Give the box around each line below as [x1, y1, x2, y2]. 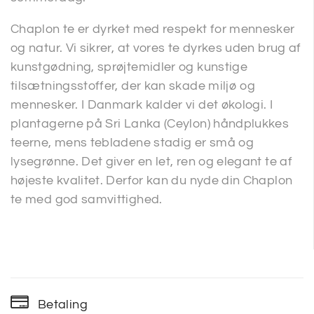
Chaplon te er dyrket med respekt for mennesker [11, 22, 295, 36]
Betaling [38, 298, 88, 312]
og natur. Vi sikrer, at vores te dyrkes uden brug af [11, 41, 301, 55]
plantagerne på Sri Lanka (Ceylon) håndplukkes [11, 117, 289, 131]
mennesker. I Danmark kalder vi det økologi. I [11, 98, 273, 112]
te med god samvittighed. [11, 193, 163, 207]
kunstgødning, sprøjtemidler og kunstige [11, 60, 248, 74]
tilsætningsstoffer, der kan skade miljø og [11, 79, 256, 93]
